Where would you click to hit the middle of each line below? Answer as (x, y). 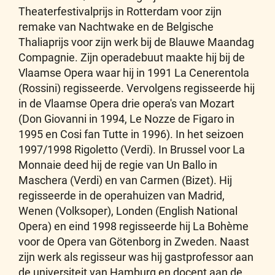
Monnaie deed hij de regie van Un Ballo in (118, 165)
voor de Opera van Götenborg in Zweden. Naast (134, 242)
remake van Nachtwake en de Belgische (116, 27)
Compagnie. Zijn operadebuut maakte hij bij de (132, 57)
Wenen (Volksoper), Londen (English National (128, 211)
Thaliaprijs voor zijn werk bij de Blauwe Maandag (136, 42)
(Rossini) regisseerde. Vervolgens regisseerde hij (137, 88)
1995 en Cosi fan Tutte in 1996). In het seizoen (131, 134)
